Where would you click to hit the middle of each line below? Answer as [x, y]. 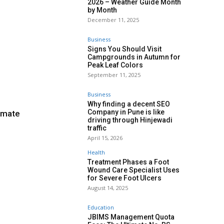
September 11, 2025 [114, 75]
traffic [97, 128]
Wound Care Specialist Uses [133, 170]
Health [96, 152]
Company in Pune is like [126, 112]
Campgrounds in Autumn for [134, 57]
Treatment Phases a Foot [128, 162]
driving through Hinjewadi [130, 120]
